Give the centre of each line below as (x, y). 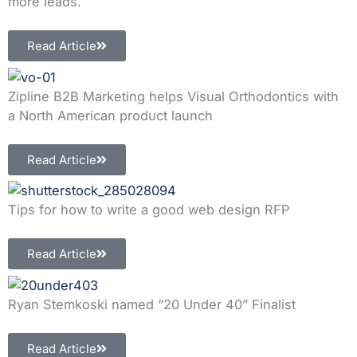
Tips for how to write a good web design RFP (149, 210)
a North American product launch (110, 115)
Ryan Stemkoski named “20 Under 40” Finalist (152, 304)
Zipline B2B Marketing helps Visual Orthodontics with (173, 96)
